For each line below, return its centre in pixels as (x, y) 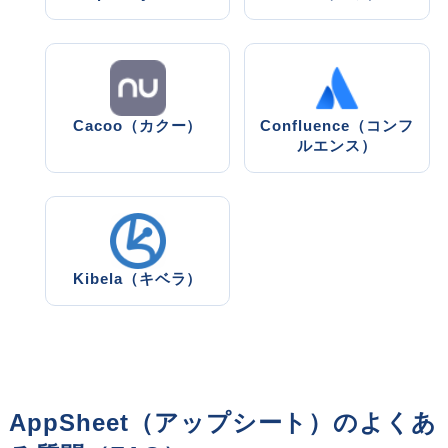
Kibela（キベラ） (137, 278)
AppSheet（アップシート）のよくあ (223, 423)
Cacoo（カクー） (137, 125)
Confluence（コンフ (337, 125)
